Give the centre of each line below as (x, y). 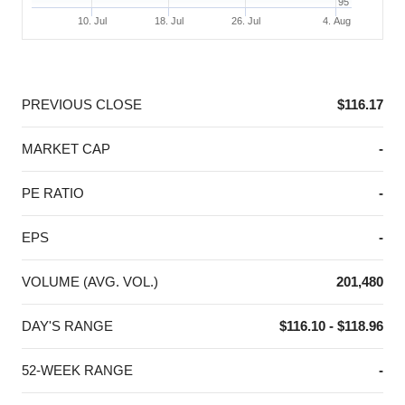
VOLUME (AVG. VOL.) (90, 282)
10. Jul (92, 21)
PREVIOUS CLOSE (82, 105)
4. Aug (336, 21)
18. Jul (170, 21)
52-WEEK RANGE (77, 371)
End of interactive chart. (92, 47)
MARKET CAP (66, 149)
